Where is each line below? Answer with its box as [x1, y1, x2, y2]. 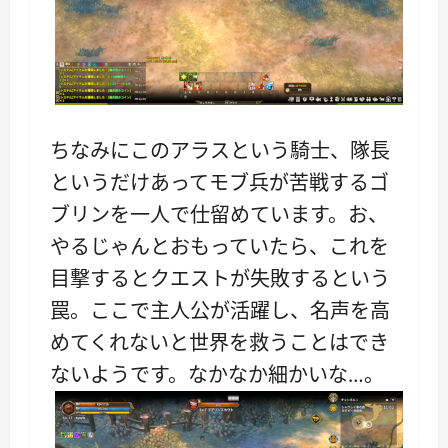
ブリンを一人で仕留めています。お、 [50, 201, 388, 229]
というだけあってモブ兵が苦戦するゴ [50, 169, 389, 197]
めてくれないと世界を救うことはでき [50, 329, 389, 357]
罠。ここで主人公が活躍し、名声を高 [50, 297, 390, 325]
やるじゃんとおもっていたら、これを [50, 233, 389, 261]
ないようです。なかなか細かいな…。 [50, 361, 384, 389]
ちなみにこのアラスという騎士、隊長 [50, 137, 390, 165]
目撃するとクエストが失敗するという [50, 265, 390, 293]
